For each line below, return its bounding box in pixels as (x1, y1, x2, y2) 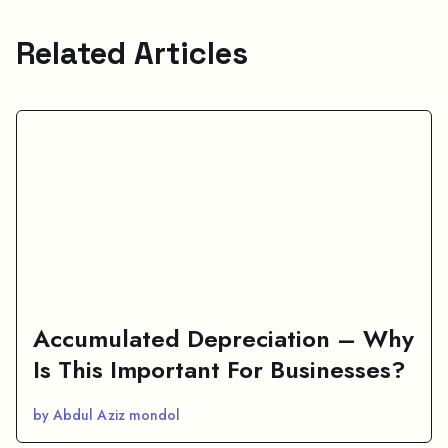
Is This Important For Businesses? (33, 351, 406, 387)
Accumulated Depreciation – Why (33, 320, 414, 356)
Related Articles (16, 32, 248, 73)
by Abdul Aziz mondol (33, 404, 180, 425)
